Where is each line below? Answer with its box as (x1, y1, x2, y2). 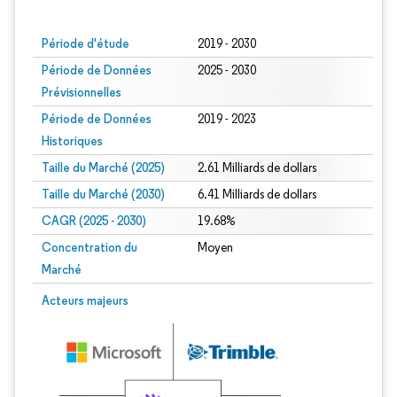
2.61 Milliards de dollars (197, 160, 316, 175)
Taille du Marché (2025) (42, 160, 165, 175)
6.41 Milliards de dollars (197, 187, 316, 202)
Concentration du (42, 239, 137, 255)
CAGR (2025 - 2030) (42, 213, 146, 229)
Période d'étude (42, 35, 129, 51)
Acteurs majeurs (42, 292, 128, 308)
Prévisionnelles (42, 84, 121, 100)
